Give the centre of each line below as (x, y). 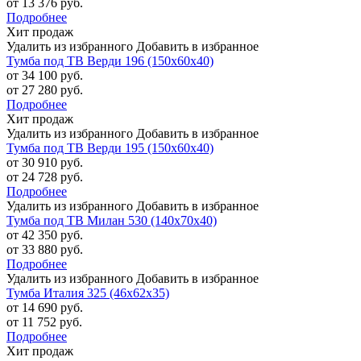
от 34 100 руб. (45, 76)
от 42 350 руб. (45, 235)
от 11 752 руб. (44, 322)
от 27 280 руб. (45, 90)
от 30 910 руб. (45, 163)
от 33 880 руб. (45, 250)
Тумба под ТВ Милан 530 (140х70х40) (112, 221)
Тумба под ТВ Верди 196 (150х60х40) (110, 61)
